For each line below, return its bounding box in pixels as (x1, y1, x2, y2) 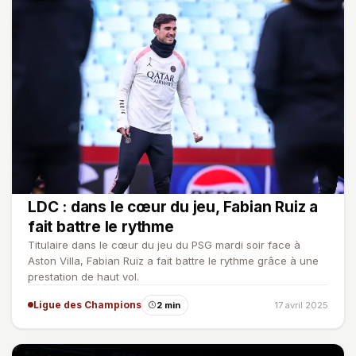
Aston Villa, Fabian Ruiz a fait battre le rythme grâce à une (28, 253, 319, 267)
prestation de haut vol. (28, 269, 139, 283)
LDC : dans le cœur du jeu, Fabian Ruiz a (28, 197, 318, 216)
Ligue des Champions (33, 298, 141, 311)
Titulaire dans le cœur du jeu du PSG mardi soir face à (28, 238, 300, 251)
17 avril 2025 (275, 299, 328, 311)
